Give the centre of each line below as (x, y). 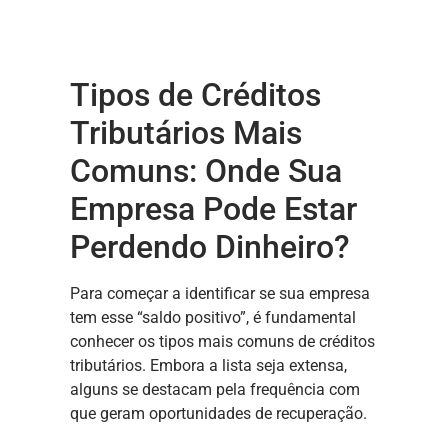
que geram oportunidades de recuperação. (218, 413)
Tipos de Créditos (195, 94)
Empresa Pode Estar (213, 208)
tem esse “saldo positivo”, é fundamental (213, 317)
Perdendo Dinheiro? (210, 246)
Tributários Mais (186, 132)
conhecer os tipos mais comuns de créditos (222, 341)
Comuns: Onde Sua (206, 170)
